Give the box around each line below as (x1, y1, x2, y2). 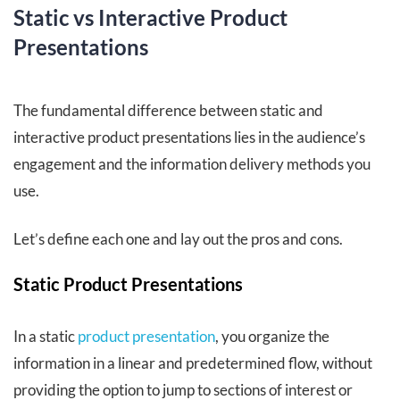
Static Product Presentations (13, 273, 243, 296)
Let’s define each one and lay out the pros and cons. (13, 229, 343, 249)
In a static (13, 327, 78, 346)
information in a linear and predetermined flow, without (13, 354, 372, 373)
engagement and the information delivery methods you (13, 154, 371, 174)
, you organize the (215, 327, 329, 346)
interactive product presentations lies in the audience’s (13, 128, 365, 147)
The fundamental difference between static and (13, 101, 323, 121)
